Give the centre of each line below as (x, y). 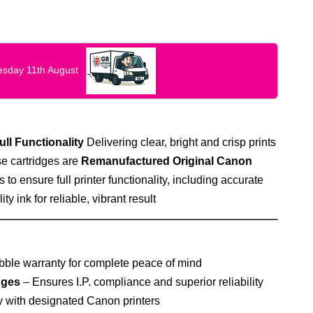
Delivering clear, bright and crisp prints (180, 142)
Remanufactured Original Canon (166, 161)
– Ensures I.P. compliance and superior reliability (141, 282)
